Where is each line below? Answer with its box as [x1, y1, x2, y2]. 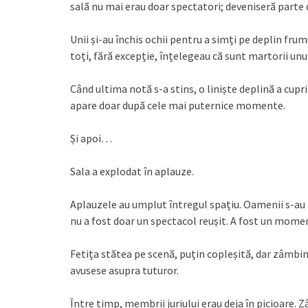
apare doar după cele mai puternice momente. [70, 98, 285, 112]
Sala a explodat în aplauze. [70, 164, 194, 178]
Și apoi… [70, 131, 112, 145]
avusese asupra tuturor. [70, 263, 179, 277]
